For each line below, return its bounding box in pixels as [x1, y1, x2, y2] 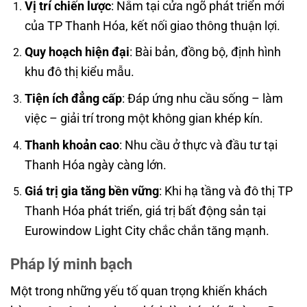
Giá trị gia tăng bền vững [24, 184, 159, 199]
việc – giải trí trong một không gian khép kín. [24, 111, 263, 125]
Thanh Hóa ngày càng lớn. [24, 157, 167, 172]
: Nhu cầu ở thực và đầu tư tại [119, 137, 278, 152]
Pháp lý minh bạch [10, 255, 132, 273]
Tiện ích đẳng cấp [24, 91, 122, 106]
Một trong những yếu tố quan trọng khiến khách [10, 283, 267, 298]
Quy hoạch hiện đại [24, 45, 130, 60]
